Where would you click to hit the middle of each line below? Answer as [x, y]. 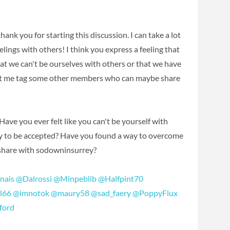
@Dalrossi [34, 178]
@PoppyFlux [155, 193]
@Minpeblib [75, 178]
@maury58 [70, 193]
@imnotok [31, 193]
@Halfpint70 [121, 178]
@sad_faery [111, 193]
